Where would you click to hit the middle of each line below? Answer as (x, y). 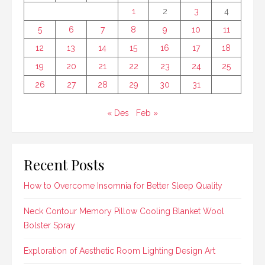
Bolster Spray (49, 226)
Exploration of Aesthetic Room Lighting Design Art (119, 251)
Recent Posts (64, 164)
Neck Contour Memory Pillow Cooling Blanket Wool (124, 211)
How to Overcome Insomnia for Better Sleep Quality (123, 186)
